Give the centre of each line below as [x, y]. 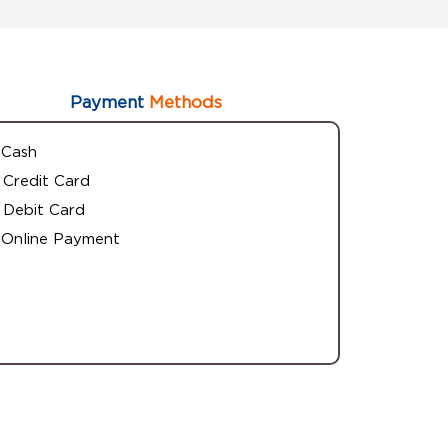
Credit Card [46, 180]
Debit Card [43, 209]
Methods [182, 101]
